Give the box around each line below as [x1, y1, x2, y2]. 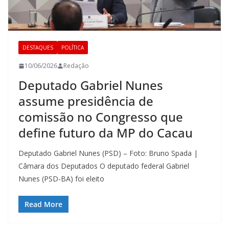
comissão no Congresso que [18, 108, 183, 126]
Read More [25, 199, 62, 210]
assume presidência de [18, 93, 153, 110]
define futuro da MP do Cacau [18, 124, 193, 142]
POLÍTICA [61, 44, 84, 52]
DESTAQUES [22, 44, 53, 52]
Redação [63, 61, 89, 71]
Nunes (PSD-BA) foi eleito [18, 174, 104, 184]
